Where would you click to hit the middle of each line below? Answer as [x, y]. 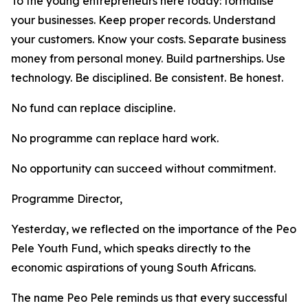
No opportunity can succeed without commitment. [143, 168]
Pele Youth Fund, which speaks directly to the [131, 248]
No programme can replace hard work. [115, 138]
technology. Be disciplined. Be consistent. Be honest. [147, 78]
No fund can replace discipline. [93, 108]
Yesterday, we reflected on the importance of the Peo [154, 229]
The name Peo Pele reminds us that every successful [149, 298]
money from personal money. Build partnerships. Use [148, 58]
